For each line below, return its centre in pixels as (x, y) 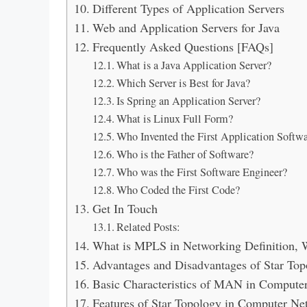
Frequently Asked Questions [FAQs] (183, 47)
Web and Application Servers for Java (186, 28)
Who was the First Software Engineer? (202, 172)
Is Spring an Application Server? (189, 101)
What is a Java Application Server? (194, 65)
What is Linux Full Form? (175, 119)
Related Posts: (149, 227)
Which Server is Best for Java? (184, 83)
